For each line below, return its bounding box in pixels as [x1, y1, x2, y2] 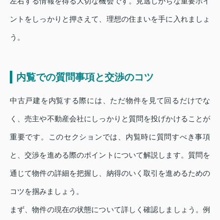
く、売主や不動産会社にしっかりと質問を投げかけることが [10, 114, 210, 123]
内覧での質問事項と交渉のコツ [16, 72, 154, 83]
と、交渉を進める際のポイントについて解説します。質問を [10, 151, 210, 160]
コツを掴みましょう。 [10, 187, 83, 196]
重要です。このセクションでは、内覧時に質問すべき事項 [10, 133, 210, 141]
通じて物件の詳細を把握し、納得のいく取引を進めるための [10, 169, 210, 178]
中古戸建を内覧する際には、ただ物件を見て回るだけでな [10, 96, 210, 105]
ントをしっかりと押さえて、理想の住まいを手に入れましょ [10, 15, 210, 24]
